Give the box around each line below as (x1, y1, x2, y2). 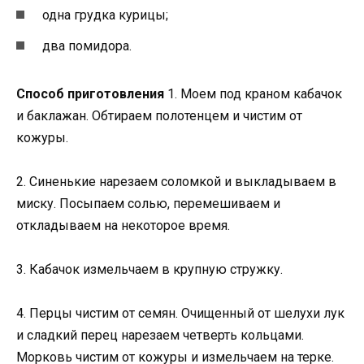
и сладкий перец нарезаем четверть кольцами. (16, 327, 304, 344)
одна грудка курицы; (42, 6, 168, 23)
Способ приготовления (16, 85, 164, 102)
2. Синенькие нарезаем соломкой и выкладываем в (16, 174, 336, 189)
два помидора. (42, 37, 132, 54)
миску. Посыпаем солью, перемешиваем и (16, 196, 280, 211)
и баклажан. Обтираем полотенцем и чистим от (16, 107, 302, 123)
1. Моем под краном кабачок (164, 85, 342, 102)
